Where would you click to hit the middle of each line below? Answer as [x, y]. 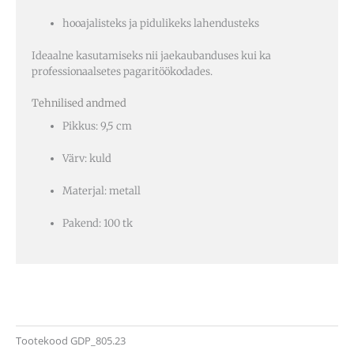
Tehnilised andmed [79, 104]
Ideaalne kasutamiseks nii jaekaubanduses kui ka [151, 55]
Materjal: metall [102, 191]
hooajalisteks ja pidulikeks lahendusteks [161, 23]
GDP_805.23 [98, 340]
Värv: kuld [87, 159]
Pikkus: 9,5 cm [97, 126]
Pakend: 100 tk [98, 223]
